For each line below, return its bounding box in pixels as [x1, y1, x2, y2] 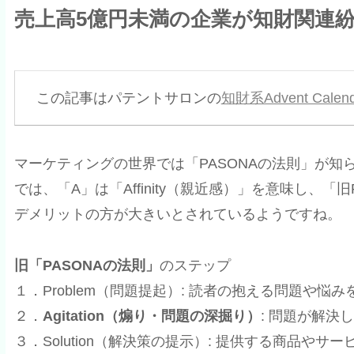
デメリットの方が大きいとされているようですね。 [13, 206, 341, 223]
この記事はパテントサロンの [36, 89, 221, 106]
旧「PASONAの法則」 [13, 257, 160, 273]
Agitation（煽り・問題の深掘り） [42, 307, 261, 324]
